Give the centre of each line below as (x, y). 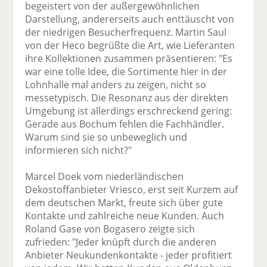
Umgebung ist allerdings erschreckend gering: (129, 111)
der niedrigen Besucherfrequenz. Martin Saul (126, 32)
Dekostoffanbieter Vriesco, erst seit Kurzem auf (132, 190)
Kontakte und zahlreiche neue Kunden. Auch (125, 216)
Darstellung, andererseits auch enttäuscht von (130, 19)
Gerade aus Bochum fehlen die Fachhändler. (125, 124)
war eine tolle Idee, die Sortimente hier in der (126, 72)
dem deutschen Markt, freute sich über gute (124, 203)
